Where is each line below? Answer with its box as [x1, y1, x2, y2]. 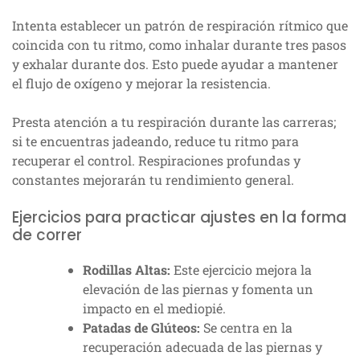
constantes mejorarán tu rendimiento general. [12, 171, 294, 189]
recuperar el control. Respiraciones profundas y [12, 152, 301, 170]
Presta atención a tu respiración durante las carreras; [12, 113, 336, 131]
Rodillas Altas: [83, 261, 170, 279]
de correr [12, 224, 82, 247]
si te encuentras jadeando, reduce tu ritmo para [12, 133, 299, 150]
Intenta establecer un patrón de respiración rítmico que [12, 17, 348, 35]
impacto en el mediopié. [83, 300, 226, 317]
